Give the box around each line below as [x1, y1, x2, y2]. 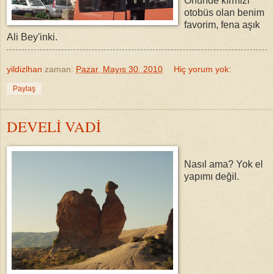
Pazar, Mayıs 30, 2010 [76, 64, 163, 75]
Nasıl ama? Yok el [184, 158, 263, 169]
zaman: [45, 64, 76, 75]
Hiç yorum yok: [174, 64, 232, 75]
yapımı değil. [184, 171, 239, 182]
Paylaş [13, 84, 35, 94]
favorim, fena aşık [184, 20, 260, 31]
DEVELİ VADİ [7, 116, 101, 137]
